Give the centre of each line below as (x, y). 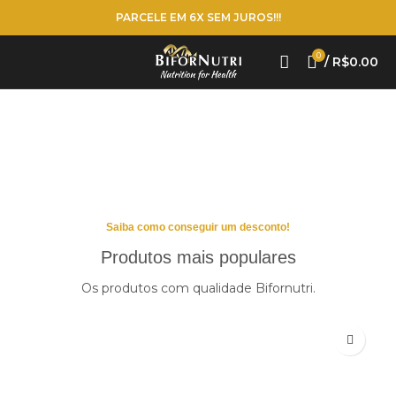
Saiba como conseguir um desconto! (198, 227)
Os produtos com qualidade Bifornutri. (198, 288)
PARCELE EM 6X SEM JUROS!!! (198, 17)
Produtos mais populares (198, 257)
